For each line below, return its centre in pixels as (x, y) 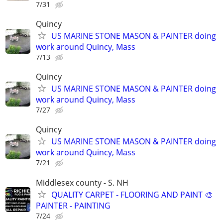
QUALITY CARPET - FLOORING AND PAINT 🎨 (132, 194)
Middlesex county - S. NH (82, 182)
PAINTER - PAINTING (73, 205)
